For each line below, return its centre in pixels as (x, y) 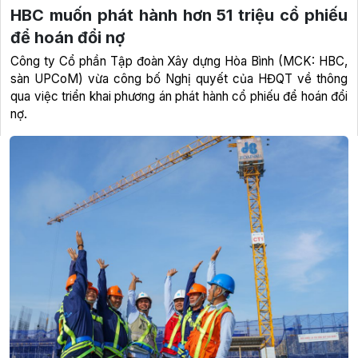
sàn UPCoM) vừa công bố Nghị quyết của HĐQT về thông (179, 79)
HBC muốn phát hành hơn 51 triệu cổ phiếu (179, 16)
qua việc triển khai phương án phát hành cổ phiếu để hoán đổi (179, 97)
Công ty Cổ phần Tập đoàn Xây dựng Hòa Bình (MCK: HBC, (179, 62)
